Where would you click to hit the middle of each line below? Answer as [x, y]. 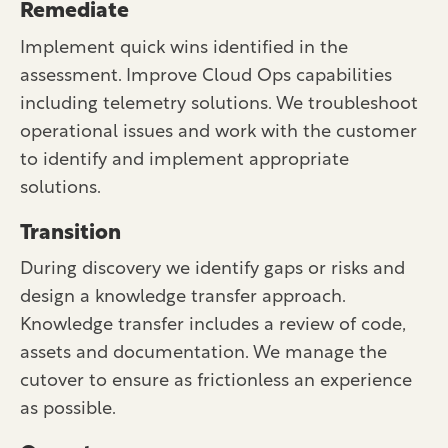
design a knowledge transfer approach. [182, 298]
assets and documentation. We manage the [203, 354]
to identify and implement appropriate [184, 160]
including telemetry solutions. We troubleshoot [219, 104]
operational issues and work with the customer [218, 132]
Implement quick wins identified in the [184, 48]
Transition [70, 233]
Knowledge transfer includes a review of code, [212, 326]
